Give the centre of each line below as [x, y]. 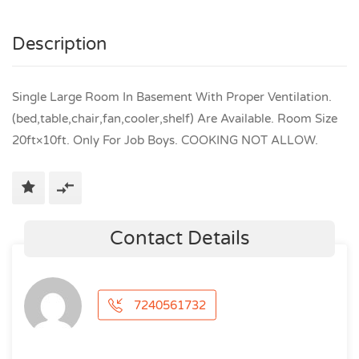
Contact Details [179, 238]
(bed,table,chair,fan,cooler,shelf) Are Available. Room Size [175, 119]
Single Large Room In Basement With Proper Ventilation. [172, 97]
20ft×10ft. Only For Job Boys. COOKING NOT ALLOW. [165, 140]
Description [59, 44]
